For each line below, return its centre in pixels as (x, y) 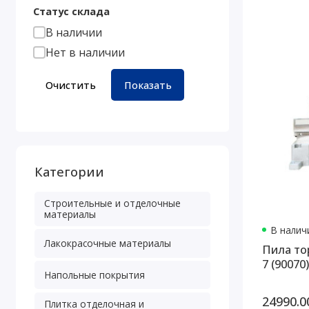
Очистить (71, 84)
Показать (148, 84)
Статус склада (71, 11)
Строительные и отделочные (112, 203)
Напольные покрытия (94, 275)
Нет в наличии (85, 53)
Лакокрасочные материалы (107, 243)
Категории (70, 172)
